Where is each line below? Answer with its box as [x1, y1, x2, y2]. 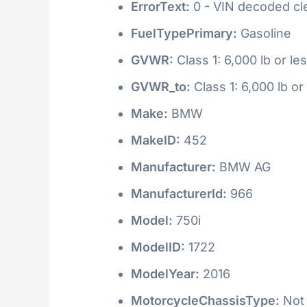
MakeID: [131, 132, 180, 147]
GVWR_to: [131, 79, 191, 94]
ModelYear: [131, 266, 199, 281]
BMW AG [216, 159, 271, 174]
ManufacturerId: [131, 186, 227, 201]
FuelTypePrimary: [131, 25, 237, 40]
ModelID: [131, 239, 185, 254]
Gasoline [237, 25, 291, 40]
